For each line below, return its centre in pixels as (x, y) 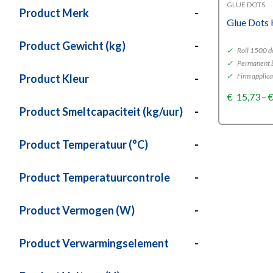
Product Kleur (54, 79)
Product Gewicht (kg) (73, 46)
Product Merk (54, 13)
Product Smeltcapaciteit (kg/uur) (101, 112)
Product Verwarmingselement (94, 243)
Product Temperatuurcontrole (95, 177)
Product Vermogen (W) (77, 210)
